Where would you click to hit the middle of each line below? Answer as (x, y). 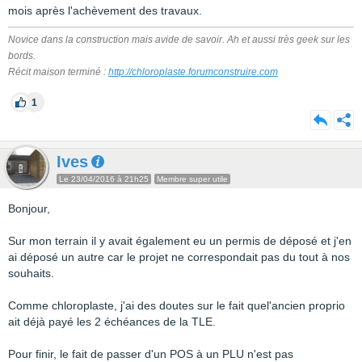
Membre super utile (192, 179)
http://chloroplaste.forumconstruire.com (193, 72)
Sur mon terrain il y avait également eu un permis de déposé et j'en (180, 241)
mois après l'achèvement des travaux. (105, 11)
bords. (22, 56)
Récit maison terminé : (58, 72)
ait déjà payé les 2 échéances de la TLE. (112, 322)
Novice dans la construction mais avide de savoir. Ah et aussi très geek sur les (179, 40)
